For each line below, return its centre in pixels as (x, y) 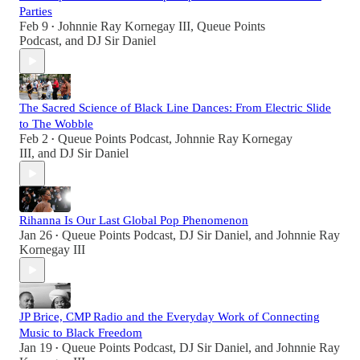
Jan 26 (36, 235)
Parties (36, 12)
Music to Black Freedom (81, 333)
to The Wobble (56, 124)
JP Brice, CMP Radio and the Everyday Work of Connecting (170, 317)
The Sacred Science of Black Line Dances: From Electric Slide (175, 108)
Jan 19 (36, 348)
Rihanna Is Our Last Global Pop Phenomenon (134, 221)
